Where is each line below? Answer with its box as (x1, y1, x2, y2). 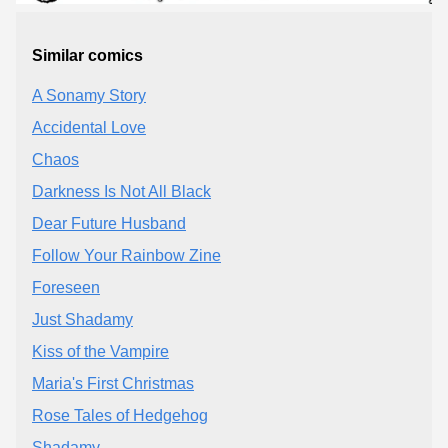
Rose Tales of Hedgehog (32, 406, 208, 424)
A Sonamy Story (32, 86, 146, 104)
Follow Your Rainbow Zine (32, 246, 221, 264)
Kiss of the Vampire (32, 342, 169, 360)
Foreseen (32, 278, 100, 296)
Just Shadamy (32, 310, 133, 328)
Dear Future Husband (32, 214, 186, 232)
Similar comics (32, 46, 143, 64)
